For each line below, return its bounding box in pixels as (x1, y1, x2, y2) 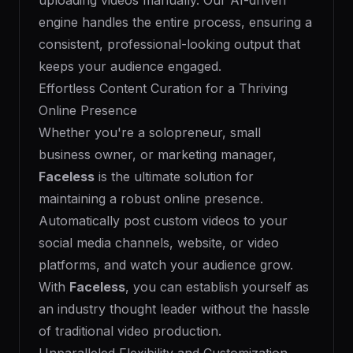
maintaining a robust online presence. (39, 191, 263, 206)
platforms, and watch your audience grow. (39, 257, 293, 273)
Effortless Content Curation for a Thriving (39, 80, 288, 96)
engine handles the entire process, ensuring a (39, 14, 312, 30)
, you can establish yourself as (125, 279, 309, 295)
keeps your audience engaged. (39, 58, 221, 74)
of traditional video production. (39, 323, 221, 339)
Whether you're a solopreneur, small (39, 124, 261, 140)
